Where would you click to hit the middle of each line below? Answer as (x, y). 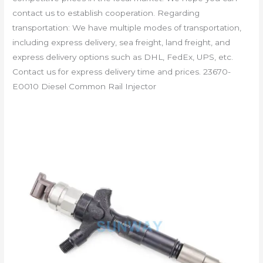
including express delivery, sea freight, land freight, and (122, 42)
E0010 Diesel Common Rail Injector (85, 86)
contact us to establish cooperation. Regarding (106, 13)
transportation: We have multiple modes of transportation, (127, 27)
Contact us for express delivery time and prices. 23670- (122, 71)
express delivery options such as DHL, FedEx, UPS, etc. (123, 57)
